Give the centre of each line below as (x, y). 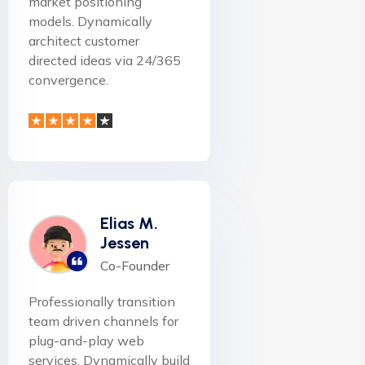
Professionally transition (102, 302)
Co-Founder (135, 266)
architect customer (84, 41)
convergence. (68, 80)
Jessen (125, 243)
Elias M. (129, 224)
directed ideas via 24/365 (105, 61)
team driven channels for (103, 321)
